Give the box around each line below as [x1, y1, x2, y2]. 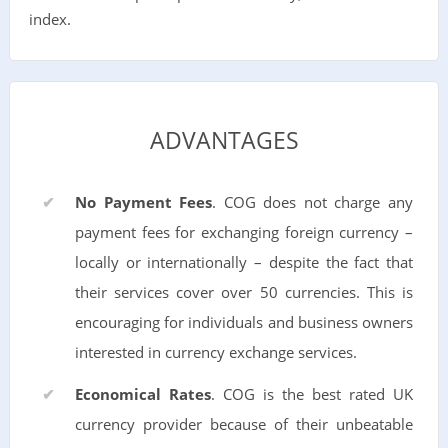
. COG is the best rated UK [210, 384, 414, 404]
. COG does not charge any [212, 192, 414, 212]
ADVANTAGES [149, 125, 299, 157]
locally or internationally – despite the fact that [74, 252, 414, 272]
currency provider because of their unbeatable [74, 414, 414, 434]
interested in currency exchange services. [74, 342, 357, 362]
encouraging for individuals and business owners [74, 312, 414, 332]
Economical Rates [74, 384, 211, 404]
